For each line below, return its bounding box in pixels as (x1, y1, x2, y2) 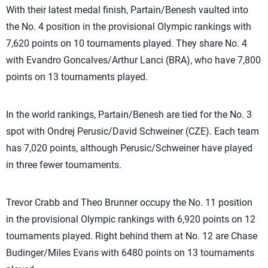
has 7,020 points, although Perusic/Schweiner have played (6, 142, 252, 154)
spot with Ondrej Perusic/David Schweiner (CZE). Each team (6, 126, 259, 137)
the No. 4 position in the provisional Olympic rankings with (6, 21, 251, 32)
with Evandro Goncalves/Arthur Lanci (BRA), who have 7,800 (6, 54, 261, 66)
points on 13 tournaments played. (6, 71, 148, 83)
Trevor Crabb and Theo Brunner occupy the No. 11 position (6, 197, 252, 208)
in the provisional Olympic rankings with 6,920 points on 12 (6, 214, 255, 225)
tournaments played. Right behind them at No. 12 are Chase (6, 230, 257, 242)
